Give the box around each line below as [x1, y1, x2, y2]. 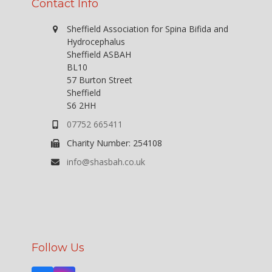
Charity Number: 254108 [66, 137, 162, 149]
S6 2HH [66, 100, 96, 112]
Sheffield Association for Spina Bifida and [66, 23, 228, 35]
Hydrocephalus [66, 36, 125, 48]
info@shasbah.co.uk [66, 156, 145, 168]
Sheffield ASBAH [66, 49, 131, 61]
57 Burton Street [66, 74, 132, 86]
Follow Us [32, 241, 85, 255]
